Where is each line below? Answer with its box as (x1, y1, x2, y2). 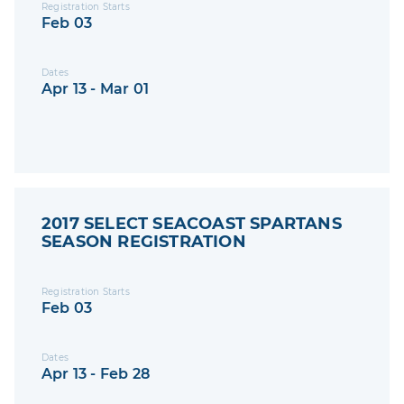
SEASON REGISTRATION (41, 232, 246, 252)
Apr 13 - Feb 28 (41, 365, 150, 383)
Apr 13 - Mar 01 (41, 80, 149, 98)
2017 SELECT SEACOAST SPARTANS (41, 214, 342, 234)
